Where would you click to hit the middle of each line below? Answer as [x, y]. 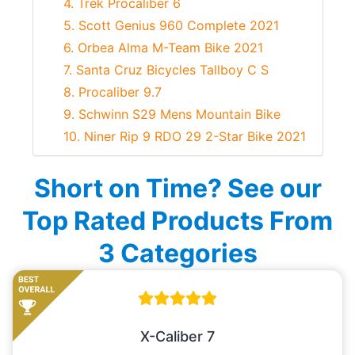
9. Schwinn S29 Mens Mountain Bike [172, 115]
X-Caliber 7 [177, 337]
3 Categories [177, 254]
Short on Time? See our [177, 189]
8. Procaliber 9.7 [113, 92]
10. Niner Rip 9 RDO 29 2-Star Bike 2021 [185, 137]
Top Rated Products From [177, 221]
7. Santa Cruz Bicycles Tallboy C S [166, 70]
